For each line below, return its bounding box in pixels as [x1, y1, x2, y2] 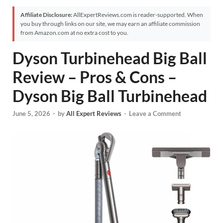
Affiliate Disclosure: [20, 11, 72, 18]
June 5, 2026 [12, 110, 50, 118]
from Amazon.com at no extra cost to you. [20, 29, 128, 36]
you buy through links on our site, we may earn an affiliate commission [20, 20, 200, 27]
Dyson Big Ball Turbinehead [12, 86, 207, 106]
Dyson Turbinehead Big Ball [12, 48, 207, 68]
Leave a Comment [129, 110, 181, 118]
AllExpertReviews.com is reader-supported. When [72, 11, 203, 18]
